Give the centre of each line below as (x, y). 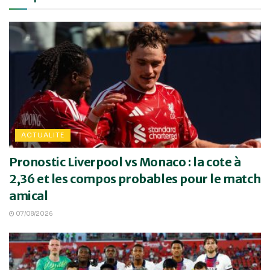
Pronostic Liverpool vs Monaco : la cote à (125, 162)
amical (29, 196)
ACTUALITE (43, 135)
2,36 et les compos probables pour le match (135, 179)
